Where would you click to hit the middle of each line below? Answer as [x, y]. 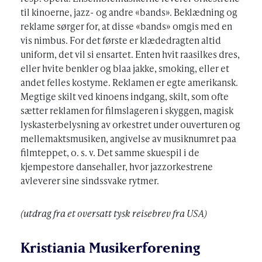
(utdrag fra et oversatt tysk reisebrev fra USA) [114, 213]
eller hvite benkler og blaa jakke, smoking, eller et [125, 68]
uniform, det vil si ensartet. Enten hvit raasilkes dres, [130, 54]
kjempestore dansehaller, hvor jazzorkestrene [117, 167]
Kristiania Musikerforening [110, 248]
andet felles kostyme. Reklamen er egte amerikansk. [129, 82]
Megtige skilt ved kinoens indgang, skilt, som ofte [125, 96]
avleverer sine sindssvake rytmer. [90, 181]
